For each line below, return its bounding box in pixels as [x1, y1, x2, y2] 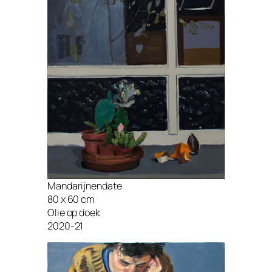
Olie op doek [47, 205, 100, 219]
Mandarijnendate [47, 178, 122, 192]
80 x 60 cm [47, 192, 95, 206]
